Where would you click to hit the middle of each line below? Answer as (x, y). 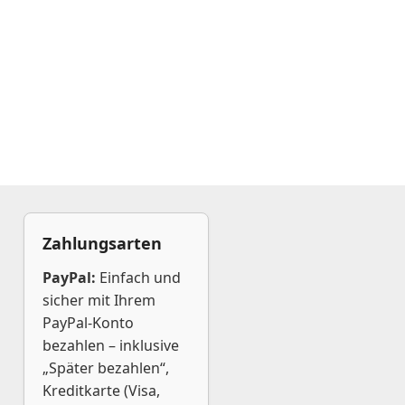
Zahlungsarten (102, 243)
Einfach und (138, 278)
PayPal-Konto (88, 323)
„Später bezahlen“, (106, 368)
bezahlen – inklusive (111, 345)
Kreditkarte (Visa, (101, 391)
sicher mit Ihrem (99, 300)
